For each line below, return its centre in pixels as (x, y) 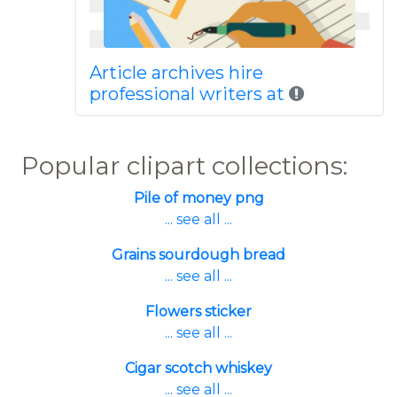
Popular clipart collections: (184, 166)
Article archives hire (176, 73)
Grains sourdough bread (198, 255)
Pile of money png (198, 198)
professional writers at (189, 94)
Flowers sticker (198, 311)
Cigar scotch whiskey (198, 368)
